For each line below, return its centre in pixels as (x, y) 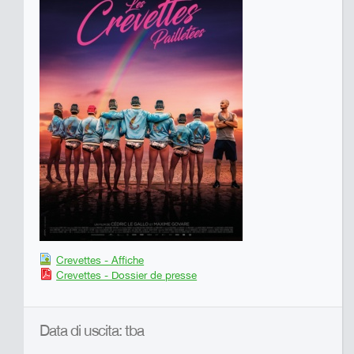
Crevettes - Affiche (100, 260)
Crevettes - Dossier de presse (127, 275)
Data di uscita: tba (95, 330)
